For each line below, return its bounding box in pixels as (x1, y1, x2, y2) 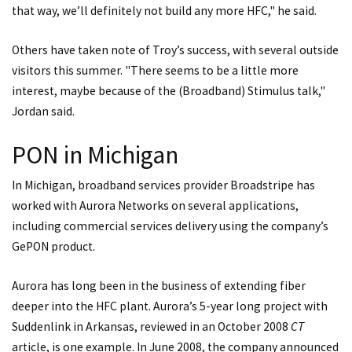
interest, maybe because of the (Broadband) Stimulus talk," (12, 82, 325, 98)
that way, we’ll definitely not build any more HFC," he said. (12, 3, 317, 19)
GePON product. (12, 239, 95, 255)
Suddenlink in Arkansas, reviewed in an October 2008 (12, 318, 291, 334)
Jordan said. (12, 103, 75, 119)
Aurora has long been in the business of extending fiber (12, 277, 306, 293)
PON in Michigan (12, 138, 178, 170)
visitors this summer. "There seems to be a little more (12, 62, 299, 78)
